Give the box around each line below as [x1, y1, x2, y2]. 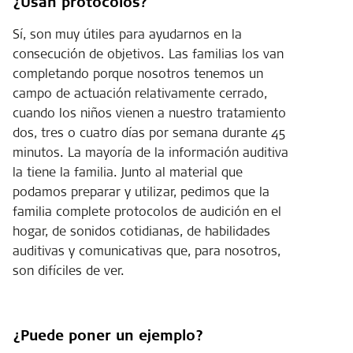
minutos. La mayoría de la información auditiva [13, 143, 288, 161]
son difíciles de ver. [13, 261, 124, 279]
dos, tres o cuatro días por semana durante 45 [13, 123, 285, 141]
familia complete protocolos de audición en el [13, 202, 281, 220]
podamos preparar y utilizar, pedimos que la [13, 182, 269, 200]
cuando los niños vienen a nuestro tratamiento [13, 103, 286, 121]
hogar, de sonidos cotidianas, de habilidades [13, 221, 270, 240]
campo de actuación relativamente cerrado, [13, 84, 267, 102]
